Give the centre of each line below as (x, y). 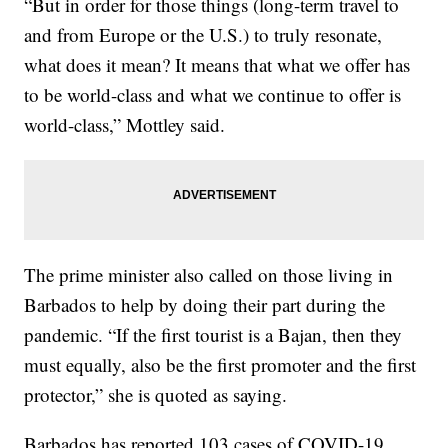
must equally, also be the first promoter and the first (220, 365)
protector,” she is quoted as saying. (156, 395)
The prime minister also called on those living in (209, 275)
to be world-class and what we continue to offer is (213, 95)
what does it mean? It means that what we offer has (217, 65)
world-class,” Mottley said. (125, 125)
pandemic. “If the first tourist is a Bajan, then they (213, 335)
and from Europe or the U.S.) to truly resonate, (203, 35)
